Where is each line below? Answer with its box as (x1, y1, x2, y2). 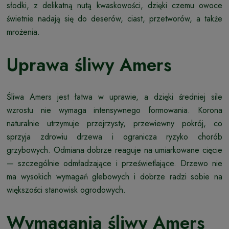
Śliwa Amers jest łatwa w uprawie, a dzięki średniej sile (7, 91, 222, 103)
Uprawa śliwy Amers (7, 52, 172, 78)
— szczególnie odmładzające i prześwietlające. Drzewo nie (7, 157, 222, 170)
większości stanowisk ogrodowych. (7, 184, 126, 196)
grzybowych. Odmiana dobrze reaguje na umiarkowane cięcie (7, 144, 222, 156)
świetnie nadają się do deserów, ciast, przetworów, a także (7, 13, 222, 25)
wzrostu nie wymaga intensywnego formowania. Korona (7, 104, 222, 117)
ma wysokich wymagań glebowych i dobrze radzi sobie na (7, 171, 222, 183)
